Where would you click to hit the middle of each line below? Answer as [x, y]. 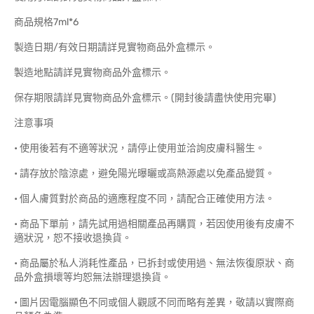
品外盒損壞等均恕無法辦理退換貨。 [93, 277]
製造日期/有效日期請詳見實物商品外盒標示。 [115, 47]
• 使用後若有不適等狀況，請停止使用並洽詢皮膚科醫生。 [139, 148]
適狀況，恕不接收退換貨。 [73, 238]
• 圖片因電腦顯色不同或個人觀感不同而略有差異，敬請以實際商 [154, 302]
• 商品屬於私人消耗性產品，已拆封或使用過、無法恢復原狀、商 [154, 263]
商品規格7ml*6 [46, 22]
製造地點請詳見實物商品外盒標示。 [93, 73]
